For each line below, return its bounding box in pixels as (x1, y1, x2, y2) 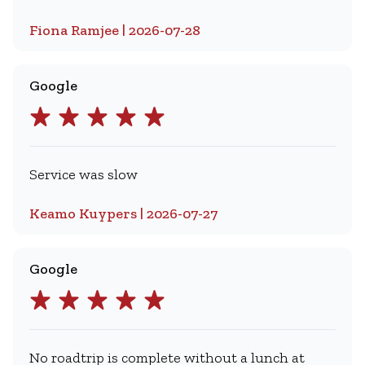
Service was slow (29, 165, 138, 183)
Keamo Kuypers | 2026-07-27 (29, 204, 218, 222)
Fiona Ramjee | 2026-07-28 (29, 21, 200, 39)
